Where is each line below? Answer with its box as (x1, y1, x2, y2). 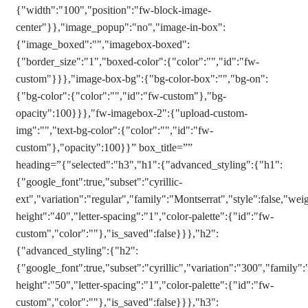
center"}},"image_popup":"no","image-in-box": (16, 21, 225, 33)
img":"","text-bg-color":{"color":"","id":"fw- (16, 124, 213, 136)
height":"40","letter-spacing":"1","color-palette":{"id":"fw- (16, 210, 274, 222)
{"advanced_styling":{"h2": (16, 245, 138, 256)
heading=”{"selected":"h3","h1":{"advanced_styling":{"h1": (16, 159, 283, 170)
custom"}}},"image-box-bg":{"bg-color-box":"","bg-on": (16, 73, 268, 85)
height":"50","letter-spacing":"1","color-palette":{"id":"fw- (16, 279, 274, 291)
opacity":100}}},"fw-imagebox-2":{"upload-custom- (16, 107, 247, 119)
